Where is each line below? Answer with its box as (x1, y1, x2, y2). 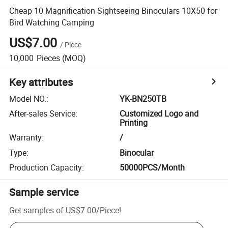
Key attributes (9, 75, 73, 89)
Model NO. (9, 93, 47, 104)
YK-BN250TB (120, 93, 167, 104)
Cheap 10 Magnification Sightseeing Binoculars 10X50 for (9, 5, 218, 16)
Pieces (36, 52, 60, 64)
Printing (120, 117, 148, 129)
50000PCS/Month (120, 162, 185, 174)
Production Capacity (9, 162, 82, 174)
